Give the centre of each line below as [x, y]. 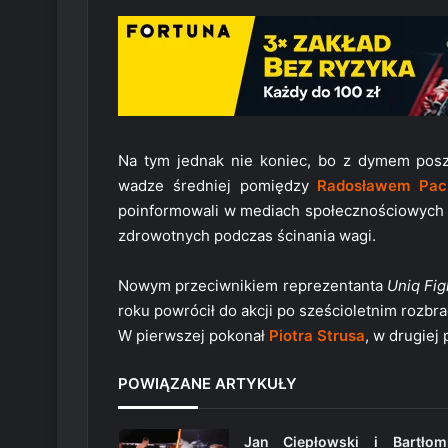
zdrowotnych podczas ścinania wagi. [247, 235]
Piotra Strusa [317, 335]
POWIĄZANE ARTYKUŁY [207, 383]
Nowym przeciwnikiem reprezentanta [252, 285]
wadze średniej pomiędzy [218, 185]
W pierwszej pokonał [193, 335]
